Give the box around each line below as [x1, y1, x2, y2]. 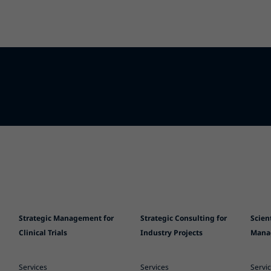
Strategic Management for [18, 213, 114, 223]
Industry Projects [140, 227, 203, 238]
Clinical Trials [18, 227, 67, 238]
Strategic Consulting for [140, 213, 227, 223]
